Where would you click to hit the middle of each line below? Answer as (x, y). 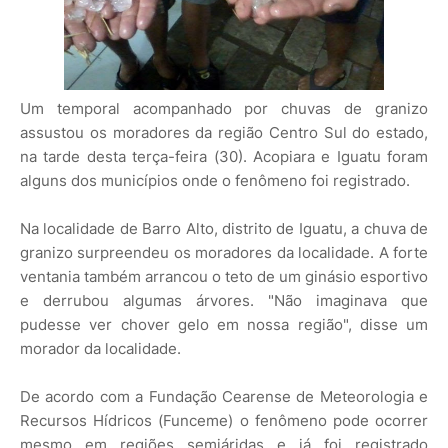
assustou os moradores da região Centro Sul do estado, (224, 133)
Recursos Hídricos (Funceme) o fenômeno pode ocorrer (224, 421)
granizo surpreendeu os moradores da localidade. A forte (224, 253)
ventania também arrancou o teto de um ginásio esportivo (224, 277)
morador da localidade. (100, 349)
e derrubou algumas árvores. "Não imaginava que (224, 301)
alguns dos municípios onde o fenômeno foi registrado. (215, 181)
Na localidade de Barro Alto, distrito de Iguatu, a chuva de (224, 229)
